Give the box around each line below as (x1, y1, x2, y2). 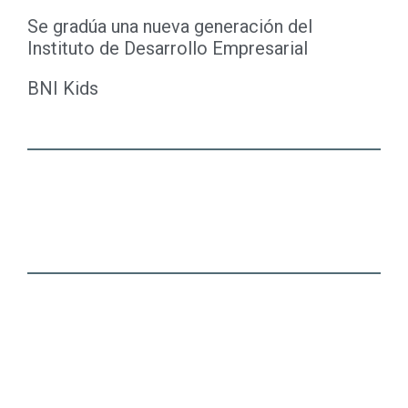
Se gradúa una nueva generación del (27, 15, 312, 37)
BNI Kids (27, 77, 98, 99)
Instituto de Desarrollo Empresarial (27, 37, 308, 59)
